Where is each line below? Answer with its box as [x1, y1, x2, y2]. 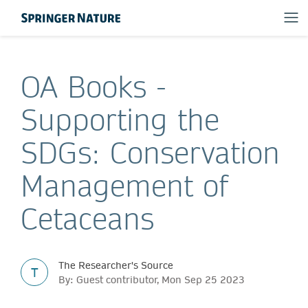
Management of [21, 167, 228, 204]
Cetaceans [21, 200, 154, 237]
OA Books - [21, 68, 166, 105]
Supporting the [21, 101, 219, 138]
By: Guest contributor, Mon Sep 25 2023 [58, 273, 245, 286]
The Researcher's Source [58, 258, 173, 272]
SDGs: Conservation [21, 134, 280, 171]
